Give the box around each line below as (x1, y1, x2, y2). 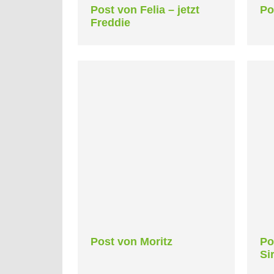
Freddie (91, 16, 130, 29)
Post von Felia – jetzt (91, 3, 199, 16)
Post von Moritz (91, 235, 172, 248)
